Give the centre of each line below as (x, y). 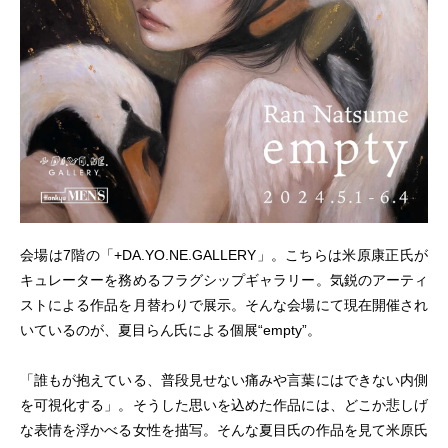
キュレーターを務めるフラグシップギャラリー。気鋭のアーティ (224, 280)
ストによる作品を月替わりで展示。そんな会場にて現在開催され (224, 305)
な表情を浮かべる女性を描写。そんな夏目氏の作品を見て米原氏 (224, 430)
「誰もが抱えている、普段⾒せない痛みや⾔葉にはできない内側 (224, 380)
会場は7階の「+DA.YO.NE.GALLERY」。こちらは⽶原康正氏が (224, 255)
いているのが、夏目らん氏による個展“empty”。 (170, 330)
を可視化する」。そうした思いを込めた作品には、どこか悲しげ (224, 405)
